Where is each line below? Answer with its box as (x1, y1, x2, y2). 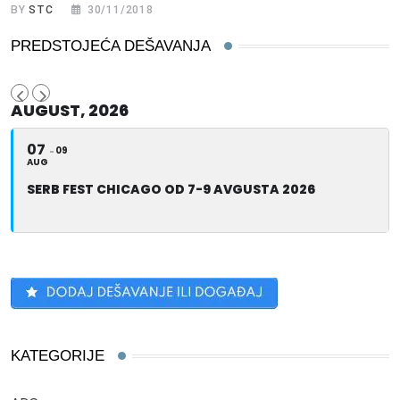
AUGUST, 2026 (11, 99, 129, 122)
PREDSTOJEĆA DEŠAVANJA (11, 37, 211, 55)
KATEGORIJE (11, 347, 104, 365)
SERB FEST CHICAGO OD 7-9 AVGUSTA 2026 (27, 180, 315, 199)
